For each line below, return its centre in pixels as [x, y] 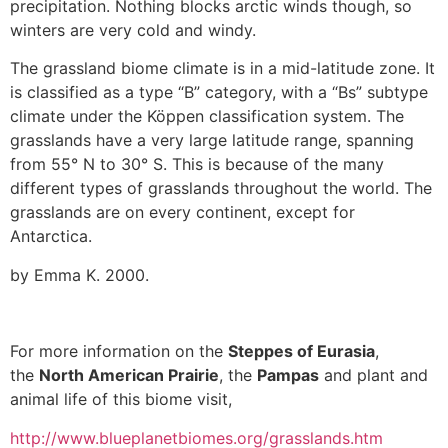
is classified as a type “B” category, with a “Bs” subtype [219, 92]
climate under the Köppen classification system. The [207, 116]
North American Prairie [129, 375]
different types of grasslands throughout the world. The [221, 188]
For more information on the [119, 351]
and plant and [373, 375]
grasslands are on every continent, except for [182, 212]
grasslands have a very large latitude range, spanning [212, 140]
